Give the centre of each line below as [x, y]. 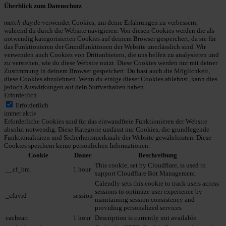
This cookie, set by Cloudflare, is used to [150, 165]
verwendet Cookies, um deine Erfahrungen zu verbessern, [119, 23]
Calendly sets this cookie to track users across [157, 184]
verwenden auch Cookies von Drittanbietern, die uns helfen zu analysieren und [111, 55]
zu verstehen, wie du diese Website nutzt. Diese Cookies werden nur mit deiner [111, 63]
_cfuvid [16, 196]
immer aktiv [20, 114]
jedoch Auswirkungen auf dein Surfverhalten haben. [75, 87]
